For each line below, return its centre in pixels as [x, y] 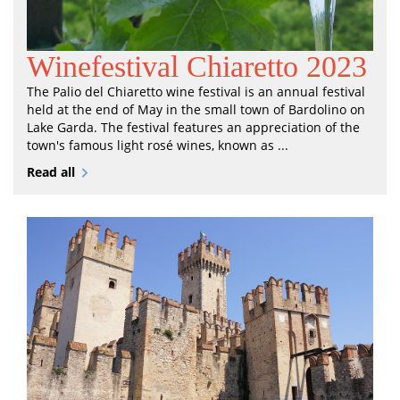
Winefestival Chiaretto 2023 [197, 67]
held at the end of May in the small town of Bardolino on [196, 110]
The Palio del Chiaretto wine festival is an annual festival [196, 92]
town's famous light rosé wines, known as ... [158, 146]
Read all [51, 172]
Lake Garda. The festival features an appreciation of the [193, 128]
